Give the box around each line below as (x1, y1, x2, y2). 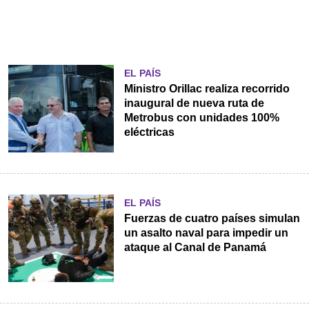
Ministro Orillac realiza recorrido (123, 82, 290, 94)
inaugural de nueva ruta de (123, 97, 264, 109)
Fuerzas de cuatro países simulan (123, 212, 300, 224)
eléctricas (123, 126, 175, 138)
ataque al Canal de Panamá (123, 241, 266, 253)
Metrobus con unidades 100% (123, 111, 279, 123)
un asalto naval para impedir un (123, 226, 288, 239)
